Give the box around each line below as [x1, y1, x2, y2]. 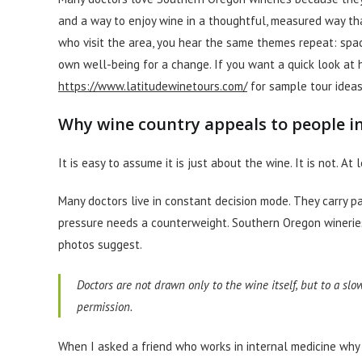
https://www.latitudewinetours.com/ [58, 78, 247, 94]
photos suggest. [58, 237, 142, 252]
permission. [77, 298, 133, 314]
